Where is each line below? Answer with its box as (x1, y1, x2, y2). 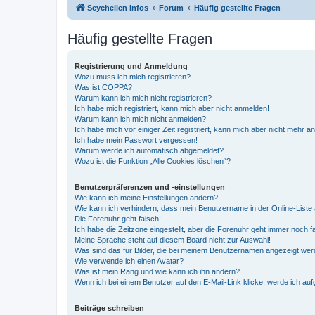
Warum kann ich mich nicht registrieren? (75, 93, 212, 102)
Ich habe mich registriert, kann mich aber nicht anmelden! (75, 103, 269, 112)
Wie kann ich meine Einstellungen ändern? (75, 193, 218, 202)
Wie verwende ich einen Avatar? (75, 256, 184, 265)
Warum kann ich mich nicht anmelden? (75, 114, 206, 123)
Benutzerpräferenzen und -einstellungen (75, 182, 225, 191)
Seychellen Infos (87, 3, 148, 12)
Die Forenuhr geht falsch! (75, 214, 161, 223)
